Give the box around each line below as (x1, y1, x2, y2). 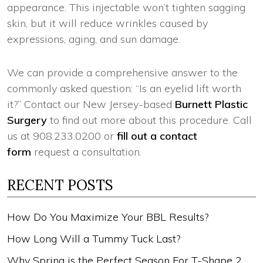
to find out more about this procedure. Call (47, 113, 252, 127)
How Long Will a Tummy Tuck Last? (7, 231, 180, 245)
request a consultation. (31, 144, 144, 159)
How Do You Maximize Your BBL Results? (7, 210, 208, 224)
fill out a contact (117, 129, 197, 143)
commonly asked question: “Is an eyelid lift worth (7, 81, 241, 95)
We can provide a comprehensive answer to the (7, 65, 238, 79)
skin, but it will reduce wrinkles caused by (7, 16, 208, 30)
